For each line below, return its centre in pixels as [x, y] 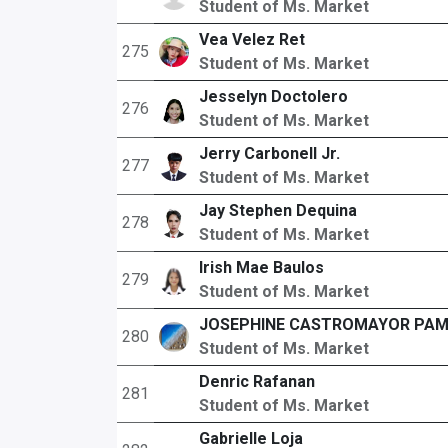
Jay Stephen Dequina [277, 210]
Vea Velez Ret [251, 39]
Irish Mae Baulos [261, 267]
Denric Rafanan [256, 381]
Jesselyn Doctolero [273, 96]
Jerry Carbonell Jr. [269, 153]
